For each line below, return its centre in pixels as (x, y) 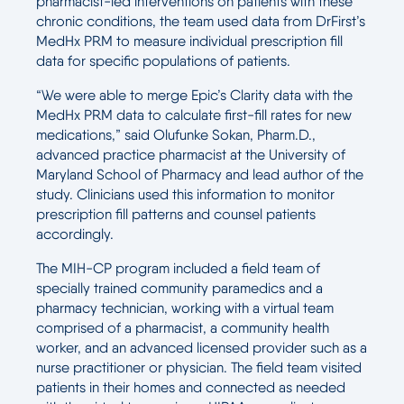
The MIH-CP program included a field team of (178, 268)
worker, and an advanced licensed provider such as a (202, 348)
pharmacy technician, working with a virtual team (185, 308)
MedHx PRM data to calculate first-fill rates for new (194, 115)
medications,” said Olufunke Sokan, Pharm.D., (176, 135)
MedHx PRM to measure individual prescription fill (189, 41)
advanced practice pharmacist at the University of (191, 155)
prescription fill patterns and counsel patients (176, 214)
